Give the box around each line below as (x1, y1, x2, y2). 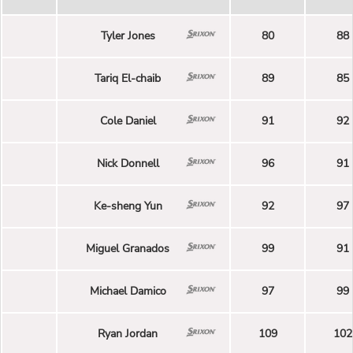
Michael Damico (89, 284, 166, 299)
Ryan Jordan (98, 326, 158, 342)
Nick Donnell (96, 156, 159, 172)
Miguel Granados (86, 241, 169, 257)
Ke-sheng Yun (93, 199, 162, 214)
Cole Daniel (99, 113, 156, 129)
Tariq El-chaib (95, 71, 161, 87)
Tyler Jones (100, 28, 155, 44)
